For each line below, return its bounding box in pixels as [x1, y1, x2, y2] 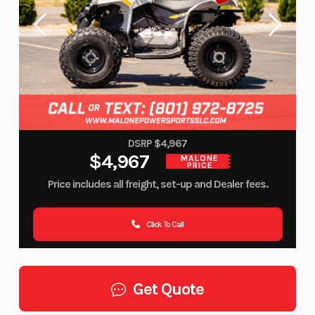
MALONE [181, 153, 219, 163]
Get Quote [133, 278, 204, 299]
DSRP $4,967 [128, 137, 187, 150]
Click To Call [146, 219, 184, 229]
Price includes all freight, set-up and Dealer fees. [47, 177, 268, 191]
